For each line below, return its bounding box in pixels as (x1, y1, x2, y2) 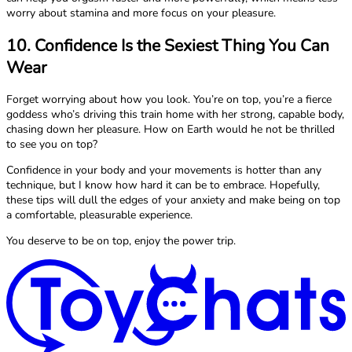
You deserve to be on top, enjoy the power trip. (6, 233, 236, 249)
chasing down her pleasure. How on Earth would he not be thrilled (6, 122, 335, 137)
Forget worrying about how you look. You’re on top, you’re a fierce (6, 92, 332, 108)
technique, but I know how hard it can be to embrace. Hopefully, (6, 178, 320, 193)
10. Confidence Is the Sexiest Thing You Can (6, 34, 329, 57)
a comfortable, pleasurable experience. (6, 207, 192, 223)
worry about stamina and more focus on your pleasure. (6, 5, 276, 21)
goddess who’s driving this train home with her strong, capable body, (6, 107, 344, 123)
